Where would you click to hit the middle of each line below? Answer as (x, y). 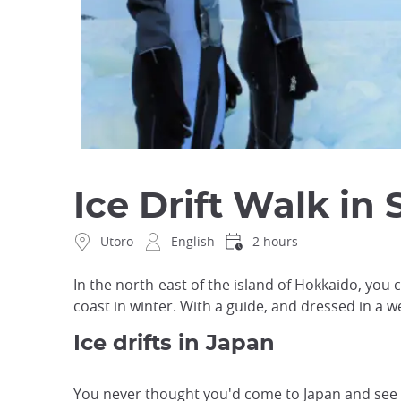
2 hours (275, 242)
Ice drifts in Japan (174, 344)
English (193, 242)
